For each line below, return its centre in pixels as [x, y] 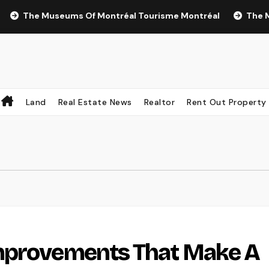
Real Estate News [95, 102]
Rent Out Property [227, 102]
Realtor [159, 102]
